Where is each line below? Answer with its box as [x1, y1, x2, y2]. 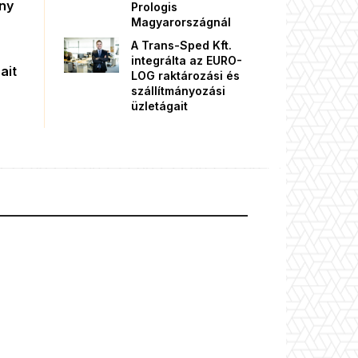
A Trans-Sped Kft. [131, 38, 232, 53]
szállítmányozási [131, 84, 225, 98]
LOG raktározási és [131, 69, 240, 83]
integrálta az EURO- [131, 54, 242, 68]
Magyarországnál [131, 15, 231, 30]
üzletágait [131, 99, 188, 113]
